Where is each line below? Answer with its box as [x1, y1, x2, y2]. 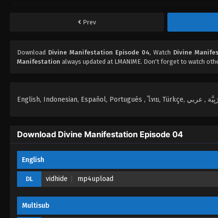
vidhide [46, 174, 68, 183]
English [22, 155, 44, 164]
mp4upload [77, 174, 113, 183]
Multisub [22, 201, 50, 210]
